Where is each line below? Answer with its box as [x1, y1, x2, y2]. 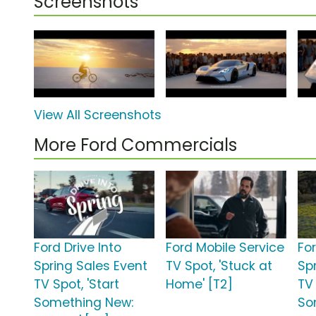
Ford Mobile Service [166, 239, 285, 257]
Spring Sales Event [34, 257, 147, 275]
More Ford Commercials [34, 133, 237, 157]
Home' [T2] [166, 276, 233, 293]
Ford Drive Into [34, 239, 121, 257]
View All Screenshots [34, 107, 162, 124]
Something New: [34, 294, 133, 312]
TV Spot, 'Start [34, 276, 119, 293]
